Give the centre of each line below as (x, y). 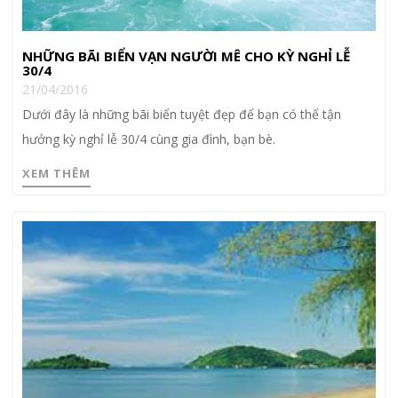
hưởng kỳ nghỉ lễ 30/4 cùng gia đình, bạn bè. (149, 139)
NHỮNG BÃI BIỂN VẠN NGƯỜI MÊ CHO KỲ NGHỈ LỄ (186, 56)
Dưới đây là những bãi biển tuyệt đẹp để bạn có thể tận (182, 115)
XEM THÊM (56, 174)
